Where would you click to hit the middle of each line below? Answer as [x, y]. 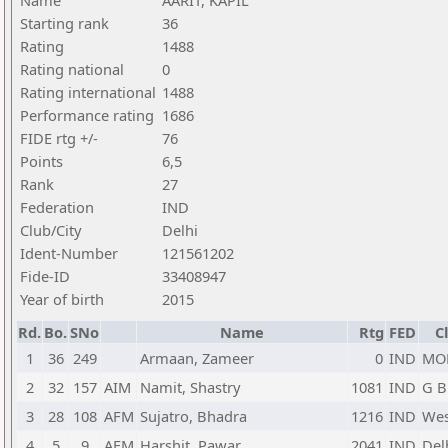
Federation [57, 207]
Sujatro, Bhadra [193, 416]
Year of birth [62, 299]
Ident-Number [69, 253]
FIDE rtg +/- [59, 138]
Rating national [72, 69]
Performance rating [87, 115]
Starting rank [64, 23]
